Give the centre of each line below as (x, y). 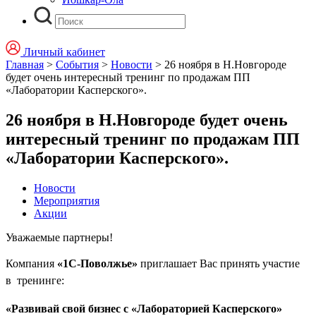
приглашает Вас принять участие (220, 263)
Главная (25, 65)
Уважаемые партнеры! (59, 237)
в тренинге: (35, 280)
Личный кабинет (64, 52)
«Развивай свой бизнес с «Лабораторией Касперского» (144, 308)
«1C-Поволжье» (99, 263)
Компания (31, 263)
